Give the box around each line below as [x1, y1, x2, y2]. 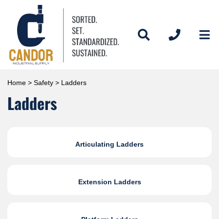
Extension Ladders [78, 178, 141, 186]
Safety [34, 78, 53, 87]
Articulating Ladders [75, 140, 144, 149]
